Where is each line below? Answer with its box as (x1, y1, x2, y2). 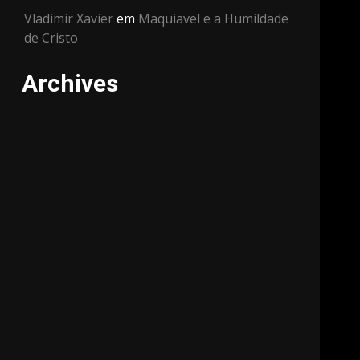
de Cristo (24, 29, 79, 47)
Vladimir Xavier (24, 10, 114, 27)
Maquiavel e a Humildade (138, 10, 289, 27)
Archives (22, 69, 119, 97)
